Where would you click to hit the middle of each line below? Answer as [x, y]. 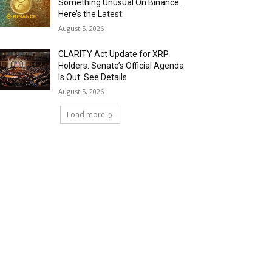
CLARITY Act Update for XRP [114, 54]
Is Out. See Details [93, 77]
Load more [86, 114]
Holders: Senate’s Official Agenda [121, 65]
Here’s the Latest [90, 14]
